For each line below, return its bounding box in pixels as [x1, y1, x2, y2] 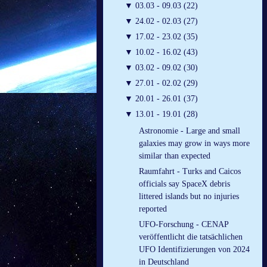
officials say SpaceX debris [139, 179, 230, 189]
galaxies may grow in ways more [139, 139, 250, 148]
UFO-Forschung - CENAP [139, 220, 228, 229]
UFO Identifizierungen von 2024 [139, 245, 250, 254]
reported [139, 204, 167, 214]
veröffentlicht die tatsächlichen [139, 232, 243, 242]
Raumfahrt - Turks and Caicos [139, 167, 241, 176]
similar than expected [139, 151, 210, 161]
